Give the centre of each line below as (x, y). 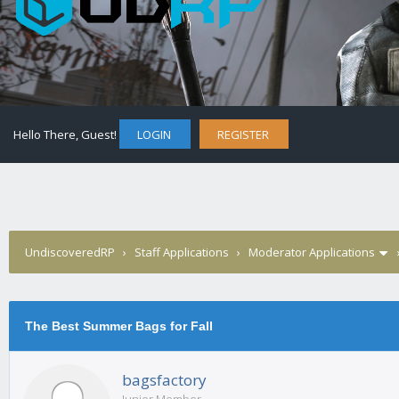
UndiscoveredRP (70, 252)
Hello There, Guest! (66, 134)
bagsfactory (164, 380)
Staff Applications (182, 252)
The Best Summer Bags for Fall (118, 326)
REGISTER (243, 134)
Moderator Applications (312, 252)
